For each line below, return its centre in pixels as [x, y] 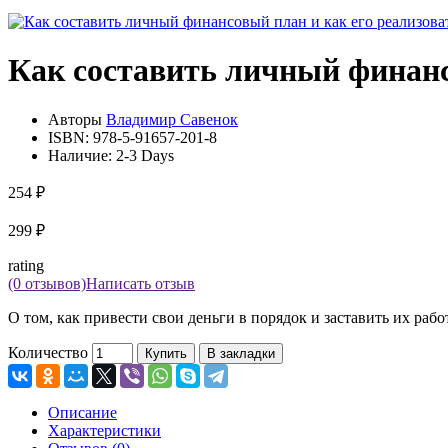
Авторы [77, 119]
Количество [48, 352]
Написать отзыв [140, 283]
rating [26, 265]
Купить [166, 353]
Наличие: [82, 155]
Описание [82, 412]
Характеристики [104, 430]
